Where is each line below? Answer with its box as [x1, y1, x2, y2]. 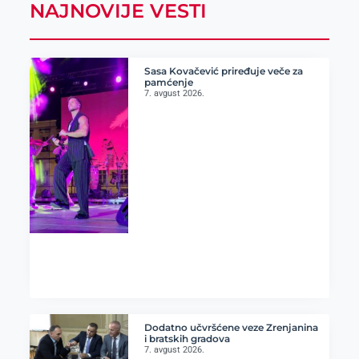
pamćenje [144, 75, 194, 88]
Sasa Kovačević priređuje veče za [144, 64, 304, 77]
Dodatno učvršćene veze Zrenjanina [144, 321, 319, 334]
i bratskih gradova [144, 333, 231, 345]
